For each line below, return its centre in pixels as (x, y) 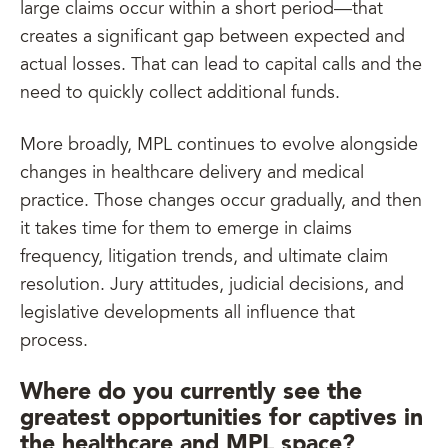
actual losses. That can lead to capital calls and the (221, 66)
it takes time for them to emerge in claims (186, 230)
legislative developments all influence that (187, 314)
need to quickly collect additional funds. (182, 94)
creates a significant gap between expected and (212, 38)
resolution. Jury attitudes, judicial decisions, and (212, 286)
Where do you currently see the (191, 392)
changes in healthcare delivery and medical (192, 174)
